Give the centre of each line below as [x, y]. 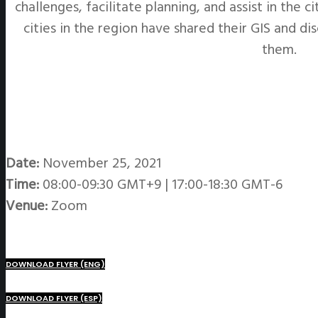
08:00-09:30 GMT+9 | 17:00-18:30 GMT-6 [161, 185]
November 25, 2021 [100, 164]
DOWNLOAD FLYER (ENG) [55, 264]
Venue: [27, 206]
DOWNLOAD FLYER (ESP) [54, 298]
